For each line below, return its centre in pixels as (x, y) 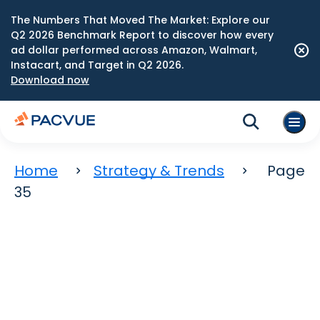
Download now (50, 80)
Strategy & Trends (159, 171)
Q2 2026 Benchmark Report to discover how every (142, 35)
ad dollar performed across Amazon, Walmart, (134, 50)
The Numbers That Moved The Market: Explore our (140, 20)
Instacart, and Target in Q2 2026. (97, 65)
